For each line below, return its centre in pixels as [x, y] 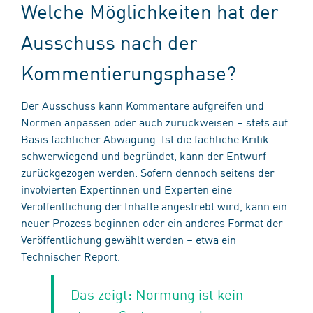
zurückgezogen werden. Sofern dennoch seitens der [148, 172]
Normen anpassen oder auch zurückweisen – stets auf [154, 121]
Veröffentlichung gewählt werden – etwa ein [129, 239]
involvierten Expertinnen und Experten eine [126, 188]
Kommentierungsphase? [131, 72]
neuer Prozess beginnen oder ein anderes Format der [152, 222]
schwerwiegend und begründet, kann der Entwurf [144, 155]
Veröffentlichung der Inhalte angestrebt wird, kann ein [154, 205]
